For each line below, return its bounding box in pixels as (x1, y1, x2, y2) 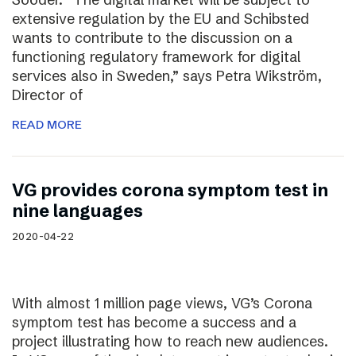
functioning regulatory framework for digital (12, 47, 300, 66)
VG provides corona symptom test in (12, 179, 328, 201)
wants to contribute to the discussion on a (12, 28, 292, 47)
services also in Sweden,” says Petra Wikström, (12, 66, 322, 85)
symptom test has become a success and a (12, 312, 296, 331)
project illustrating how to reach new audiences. (12, 331, 328, 350)
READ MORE (12, 116, 82, 132)
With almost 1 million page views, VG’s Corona (12, 293, 312, 312)
